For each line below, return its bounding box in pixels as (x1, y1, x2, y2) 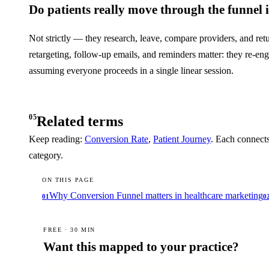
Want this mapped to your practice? (43, 240, 239, 254)
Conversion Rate (85, 134, 148, 144)
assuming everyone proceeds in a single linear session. (29, 65, 234, 76)
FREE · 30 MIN (43, 226, 95, 233)
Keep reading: (29, 134, 85, 144)
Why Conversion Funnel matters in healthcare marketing (49, 190, 263, 201)
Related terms (37, 113, 124, 129)
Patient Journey (153, 134, 211, 144)
